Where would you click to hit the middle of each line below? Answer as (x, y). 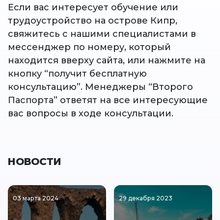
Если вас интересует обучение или (93, 8)
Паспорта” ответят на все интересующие (108, 100)
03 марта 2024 (36, 198)
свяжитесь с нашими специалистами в (102, 34)
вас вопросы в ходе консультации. (91, 114)
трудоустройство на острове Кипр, (93, 21)
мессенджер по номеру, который (89, 47)
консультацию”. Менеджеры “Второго (100, 87)
